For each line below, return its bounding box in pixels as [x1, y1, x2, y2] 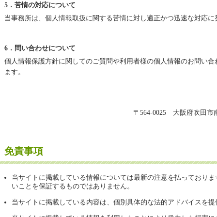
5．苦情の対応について [4, 1, 76, 9]
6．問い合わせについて [4, 45, 76, 52]
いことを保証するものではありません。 [12, 183, 134, 190]
